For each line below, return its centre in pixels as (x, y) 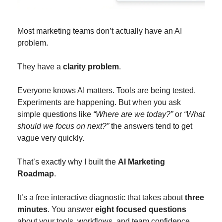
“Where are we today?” (133, 114)
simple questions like (55, 114)
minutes (32, 210)
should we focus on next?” (63, 126)
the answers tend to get (151, 126)
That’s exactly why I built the (68, 162)
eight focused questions (141, 210)
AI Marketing (141, 162)
